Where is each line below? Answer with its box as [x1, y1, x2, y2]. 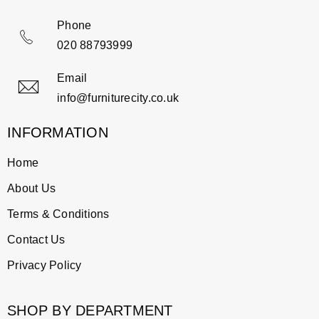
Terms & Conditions [7, 208, 110, 221]
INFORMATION [7, 125, 108, 141]
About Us [7, 182, 56, 195]
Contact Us [7, 234, 66, 246]
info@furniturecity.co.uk [57, 92, 179, 105]
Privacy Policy [7, 259, 82, 272]
